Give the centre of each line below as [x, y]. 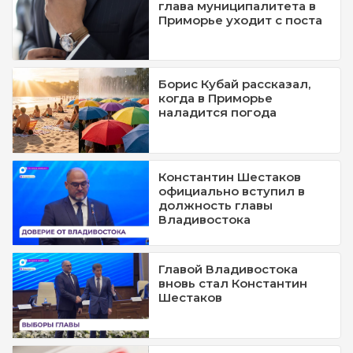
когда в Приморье [216, 98]
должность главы [216, 205]
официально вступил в [232, 191]
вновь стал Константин [233, 284]
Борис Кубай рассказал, [235, 84]
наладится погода [218, 113]
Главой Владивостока [229, 269]
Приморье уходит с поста [241, 20]
